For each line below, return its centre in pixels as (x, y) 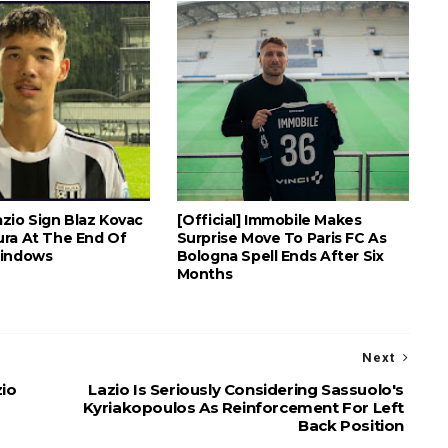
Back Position (351, 425)
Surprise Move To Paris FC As (281, 238)
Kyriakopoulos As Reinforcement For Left (243, 407)
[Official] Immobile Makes (269, 220)
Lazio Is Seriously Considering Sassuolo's (246, 389)
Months (204, 274)
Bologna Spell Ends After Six (280, 256)
